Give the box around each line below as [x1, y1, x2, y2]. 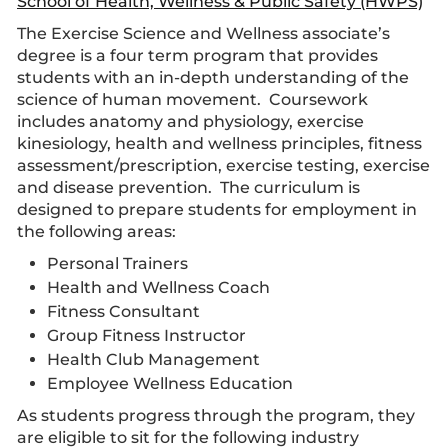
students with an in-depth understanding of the [17, 68, 409, 87]
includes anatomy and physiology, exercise [17, 112, 364, 131]
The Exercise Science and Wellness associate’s [17, 24, 390, 43]
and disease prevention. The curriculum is [17, 178, 360, 197]
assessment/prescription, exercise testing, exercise [17, 156, 430, 175]
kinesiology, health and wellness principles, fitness [17, 134, 422, 153]
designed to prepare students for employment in [17, 200, 417, 219]
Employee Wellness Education [47, 374, 293, 393]
